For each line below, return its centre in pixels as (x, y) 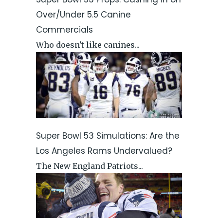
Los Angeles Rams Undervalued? (104, 151)
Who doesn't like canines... (88, 45)
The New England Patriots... (90, 166)
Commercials (64, 30)
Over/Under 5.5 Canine (83, 15)
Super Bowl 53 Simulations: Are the (108, 136)
